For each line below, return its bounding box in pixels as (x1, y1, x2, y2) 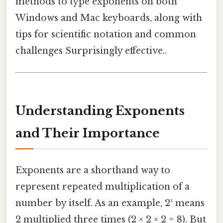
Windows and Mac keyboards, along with (15, 12, 202, 23)
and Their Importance (15, 125, 160, 140)
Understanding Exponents (15, 103, 185, 118)
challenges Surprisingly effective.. (15, 45, 167, 56)
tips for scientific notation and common (15, 28, 196, 40)
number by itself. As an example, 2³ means (15, 198, 205, 209)
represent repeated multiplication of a (15, 181, 190, 193)
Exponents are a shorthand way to (15, 165, 170, 176)
